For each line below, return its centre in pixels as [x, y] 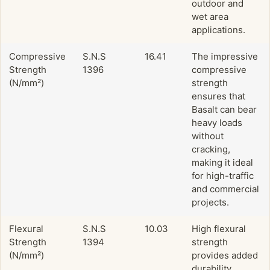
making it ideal [222, 163]
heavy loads [217, 123]
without [208, 136]
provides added [225, 256]
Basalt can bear [224, 110]
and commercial [225, 189]
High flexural [219, 229]
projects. [210, 202]
